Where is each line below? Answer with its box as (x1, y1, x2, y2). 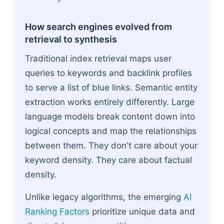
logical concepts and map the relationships (25, 125, 196, 136)
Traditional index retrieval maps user (25, 53, 171, 63)
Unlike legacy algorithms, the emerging (25, 191, 183, 202)
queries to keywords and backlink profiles (25, 67, 192, 78)
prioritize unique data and (89, 206, 195, 216)
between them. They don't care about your (25, 140, 197, 150)
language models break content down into (25, 111, 195, 121)
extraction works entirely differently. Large (25, 96, 194, 107)
